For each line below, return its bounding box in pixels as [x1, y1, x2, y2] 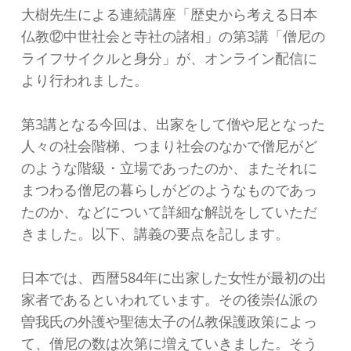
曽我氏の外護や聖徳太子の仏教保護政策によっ [20, 312, 317, 331]
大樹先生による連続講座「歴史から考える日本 [20, 5, 317, 24]
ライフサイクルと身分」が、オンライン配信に [20, 49, 317, 67]
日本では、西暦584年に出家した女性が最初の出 [20, 268, 327, 287]
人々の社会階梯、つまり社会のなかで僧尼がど [20, 136, 317, 155]
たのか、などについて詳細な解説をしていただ [20, 202, 317, 221]
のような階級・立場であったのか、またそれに [20, 158, 317, 177]
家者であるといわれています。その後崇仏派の [20, 290, 317, 309]
